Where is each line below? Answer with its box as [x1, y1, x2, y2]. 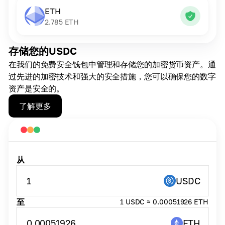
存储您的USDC [9, 45, 77, 57]
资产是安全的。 [9, 83, 65, 93]
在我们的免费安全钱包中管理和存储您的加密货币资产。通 [9, 59, 216, 69]
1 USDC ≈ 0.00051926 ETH [120, 197, 208, 206]
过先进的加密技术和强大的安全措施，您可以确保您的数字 [9, 71, 216, 81]
